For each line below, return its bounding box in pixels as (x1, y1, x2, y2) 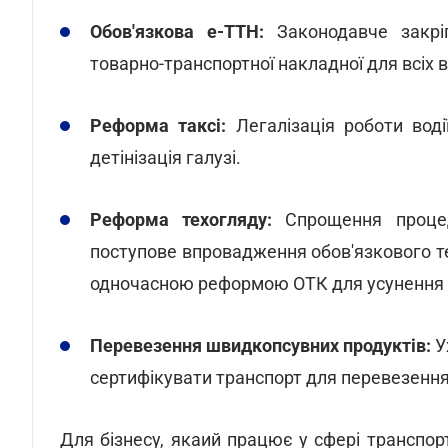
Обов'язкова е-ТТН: (90, 21, 264, 42)
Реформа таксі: (90, 115, 227, 136)
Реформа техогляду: (90, 209, 273, 230)
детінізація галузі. (90, 147, 241, 168)
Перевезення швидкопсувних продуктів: (90, 335, 432, 356)
